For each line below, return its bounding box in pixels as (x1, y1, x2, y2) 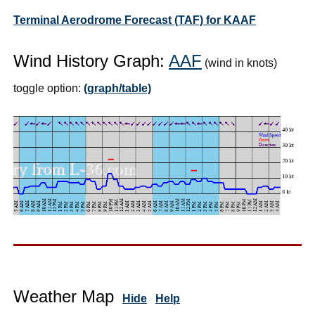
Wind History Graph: (13, 51, 169, 70)
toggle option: (13, 82, 84, 94)
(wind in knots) (202, 56, 277, 69)
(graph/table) (84, 82, 151, 94)
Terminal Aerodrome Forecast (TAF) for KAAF (13, 13, 256, 26)
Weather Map (13, 286, 114, 306)
